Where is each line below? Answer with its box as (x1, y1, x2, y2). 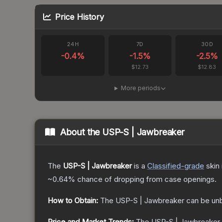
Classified (147, 161, 181, 171)
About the (59, 127, 103, 138)
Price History (55, 12, 104, 22)
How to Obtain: (48, 196, 98, 206)
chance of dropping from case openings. (75, 174, 217, 184)
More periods (120, 84, 161, 92)
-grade (181, 161, 204, 171)
